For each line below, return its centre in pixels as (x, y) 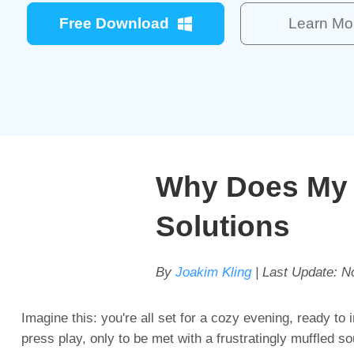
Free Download (114, 23)
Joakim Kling (213, 272)
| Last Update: (296, 272)
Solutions (223, 226)
